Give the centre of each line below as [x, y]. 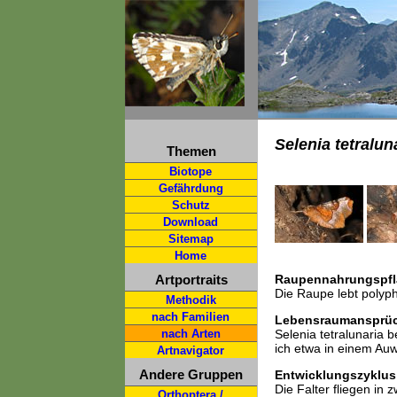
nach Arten [191, 334]
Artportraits [191, 280]
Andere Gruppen [191, 374]
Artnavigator [191, 350]
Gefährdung [191, 188]
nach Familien [191, 317]
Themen [191, 151]
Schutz [191, 205]
